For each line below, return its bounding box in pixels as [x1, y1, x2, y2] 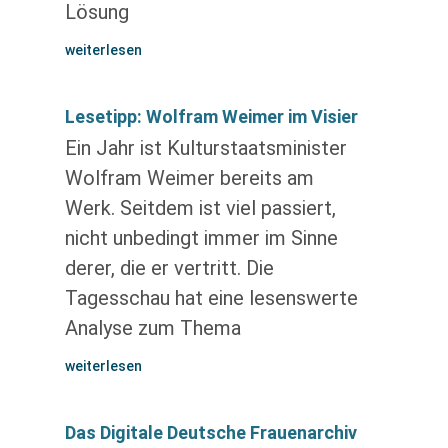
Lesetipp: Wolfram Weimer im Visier [64, 106, 358, 127]
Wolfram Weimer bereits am [64, 166, 314, 190]
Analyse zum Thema [64, 316, 241, 340]
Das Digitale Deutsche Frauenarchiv [64, 422, 357, 443]
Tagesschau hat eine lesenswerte [64, 286, 358, 310]
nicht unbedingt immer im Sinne [64, 226, 338, 250]
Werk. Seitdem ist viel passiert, [64, 196, 336, 220]
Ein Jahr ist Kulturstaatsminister [64, 136, 347, 160]
